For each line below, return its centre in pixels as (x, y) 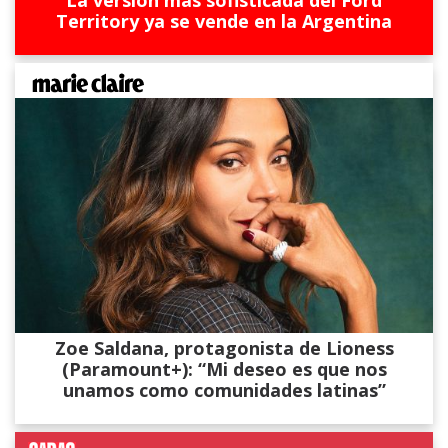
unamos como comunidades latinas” (224, 390)
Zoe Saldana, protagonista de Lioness (224, 348)
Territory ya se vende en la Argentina (224, 21)
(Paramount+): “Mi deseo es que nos (224, 369)
